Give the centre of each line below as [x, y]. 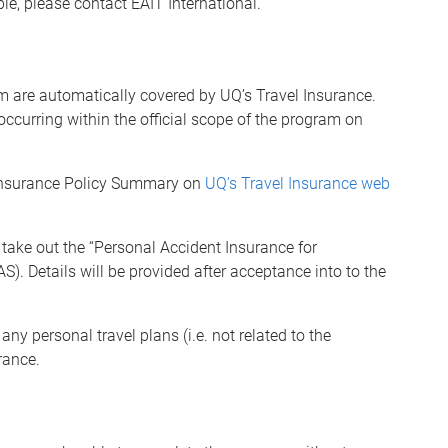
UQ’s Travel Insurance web [297, 184]
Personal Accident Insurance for [205, 248]
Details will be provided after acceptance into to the [205, 272]
